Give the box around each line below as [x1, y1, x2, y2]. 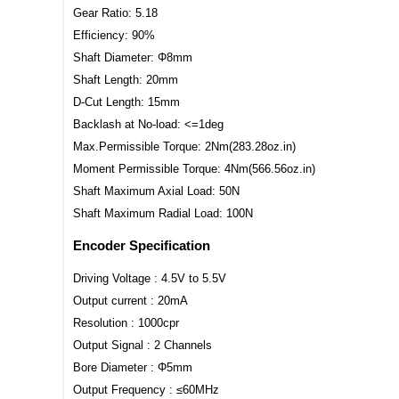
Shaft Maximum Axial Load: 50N [73, 184, 240, 199]
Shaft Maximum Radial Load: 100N [73, 207, 253, 221]
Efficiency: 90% [73, 28, 155, 43]
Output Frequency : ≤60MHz [73, 382, 219, 396]
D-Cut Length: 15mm [73, 95, 180, 110]
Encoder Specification [73, 238, 210, 254]
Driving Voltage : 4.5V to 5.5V [73, 271, 226, 285]
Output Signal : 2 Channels [73, 338, 212, 352]
